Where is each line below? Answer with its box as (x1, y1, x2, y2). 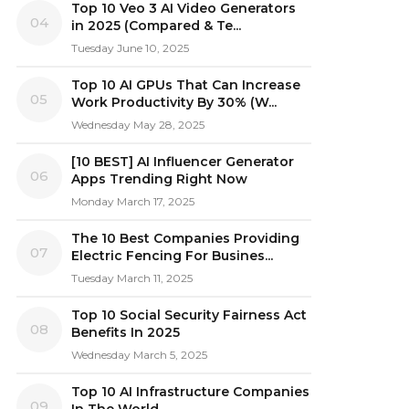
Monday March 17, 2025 (70, 194, 194, 208)
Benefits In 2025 (70, 324, 180, 341)
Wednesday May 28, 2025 (70, 118, 204, 131)
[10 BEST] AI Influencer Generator (70, 153, 294, 170)
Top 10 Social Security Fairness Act (70, 307, 307, 323)
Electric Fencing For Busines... (70, 247, 273, 264)
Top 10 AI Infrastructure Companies (70, 383, 309, 400)
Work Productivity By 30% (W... (70, 94, 277, 110)
